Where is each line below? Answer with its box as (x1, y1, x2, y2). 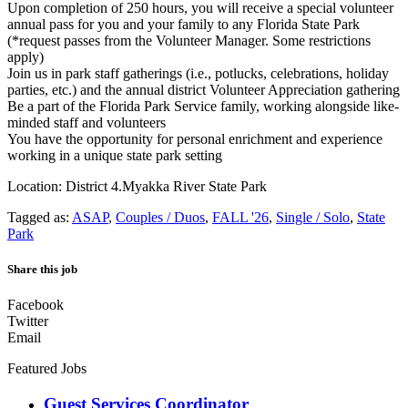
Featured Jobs (7, 361, 87, 377)
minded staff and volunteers (7, 114, 166, 130)
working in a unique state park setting (7, 147, 222, 163)
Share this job (7, 262, 77, 277)
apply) (7, 48, 44, 65)
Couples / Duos (116, 209, 205, 225)
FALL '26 (212, 209, 269, 225)
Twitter (7, 313, 48, 330)
